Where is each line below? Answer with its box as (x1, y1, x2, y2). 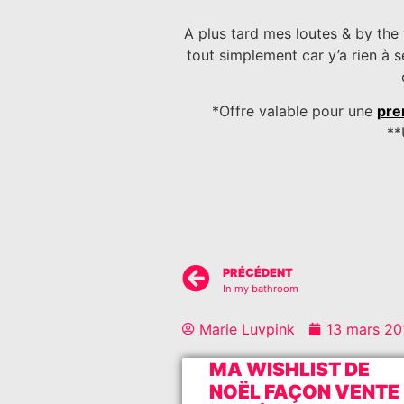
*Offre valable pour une (212, 102, 377, 121)
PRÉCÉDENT (223, 265, 293, 280)
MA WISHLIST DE (209, 357, 370, 381)
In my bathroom (223, 281, 298, 295)
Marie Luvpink (199, 319, 295, 338)
